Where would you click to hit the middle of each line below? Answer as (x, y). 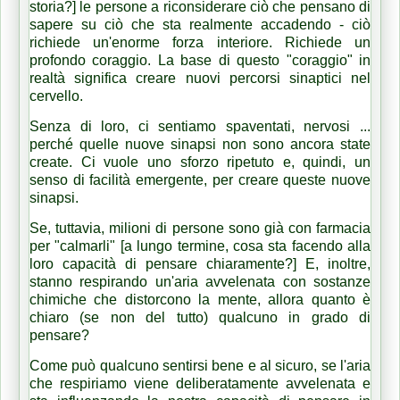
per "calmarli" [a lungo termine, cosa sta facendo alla (200, 246)
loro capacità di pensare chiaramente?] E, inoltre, (200, 263)
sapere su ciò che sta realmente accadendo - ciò (200, 24)
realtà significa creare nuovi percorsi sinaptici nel (200, 78)
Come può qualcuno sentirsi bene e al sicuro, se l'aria (200, 365)
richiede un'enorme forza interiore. (157, 42)
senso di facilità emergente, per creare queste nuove (200, 179)
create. (55, 162)
